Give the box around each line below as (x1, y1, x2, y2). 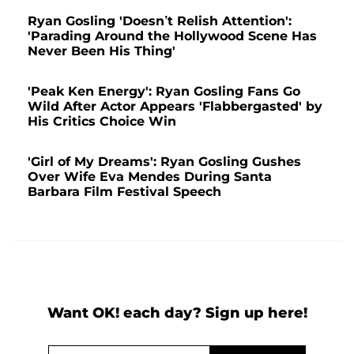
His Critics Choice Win (28, 113, 176, 129)
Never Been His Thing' (28, 43, 175, 58)
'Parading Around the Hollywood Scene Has (28, 28, 317, 43)
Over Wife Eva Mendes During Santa (28, 168, 272, 184)
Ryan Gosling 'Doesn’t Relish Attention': (28, 13, 292, 28)
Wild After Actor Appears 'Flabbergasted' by (28, 98, 322, 114)
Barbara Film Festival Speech (28, 183, 221, 199)
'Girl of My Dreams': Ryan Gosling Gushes (28, 153, 301, 169)
